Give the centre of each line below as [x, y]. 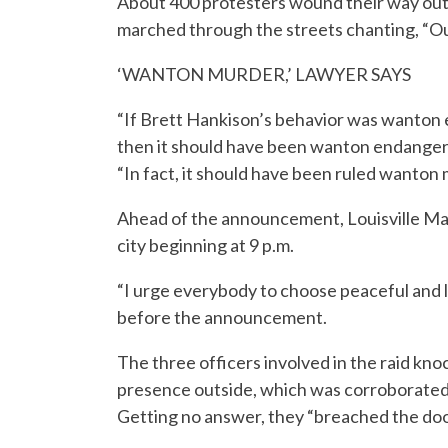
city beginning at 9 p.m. [205, 244]
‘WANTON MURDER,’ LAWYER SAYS [264, 73]
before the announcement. [222, 316]
